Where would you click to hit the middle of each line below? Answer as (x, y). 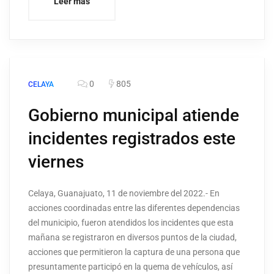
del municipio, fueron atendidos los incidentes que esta (131, 223)
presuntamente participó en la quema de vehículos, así (130, 267)
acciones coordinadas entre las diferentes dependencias (134, 208)
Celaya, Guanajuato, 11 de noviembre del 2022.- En (124, 194)
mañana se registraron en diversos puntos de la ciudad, (132, 238)
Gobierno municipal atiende (134, 116)
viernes (56, 162)
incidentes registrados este (132, 139)
